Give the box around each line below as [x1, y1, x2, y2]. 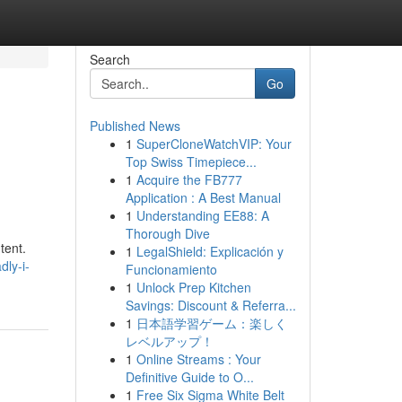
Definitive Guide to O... [125, 368, 254, 386]
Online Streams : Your [135, 350, 261, 368]
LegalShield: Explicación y [135, 242, 284, 260]
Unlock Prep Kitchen [135, 278, 251, 296]
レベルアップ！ [125, 332, 214, 350]
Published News [89, 117, 180, 135]
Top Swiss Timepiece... [125, 153, 257, 170]
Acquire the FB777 [135, 170, 242, 188]
